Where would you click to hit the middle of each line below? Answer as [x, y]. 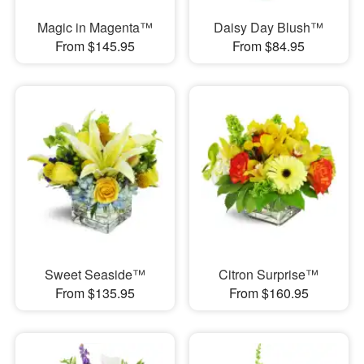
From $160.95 [269, 292]
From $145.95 [95, 46]
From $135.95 [95, 292]
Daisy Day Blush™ [269, 28]
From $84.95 [269, 46]
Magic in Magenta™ [95, 28]
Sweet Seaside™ [95, 274]
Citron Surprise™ [269, 274]
